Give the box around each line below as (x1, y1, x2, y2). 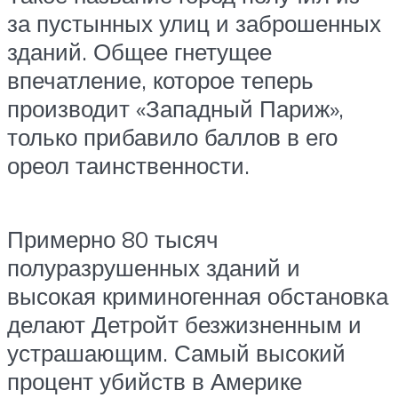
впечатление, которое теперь (7, 65, 314, 94)
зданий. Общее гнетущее (7, 36, 272, 66)
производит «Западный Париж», (7, 93, 344, 123)
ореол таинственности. (7, 150, 250, 179)
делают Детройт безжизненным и (7, 310, 362, 339)
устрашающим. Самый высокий (7, 338, 346, 368)
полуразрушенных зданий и (7, 253, 300, 283)
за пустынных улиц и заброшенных (7, 8, 381, 37)
